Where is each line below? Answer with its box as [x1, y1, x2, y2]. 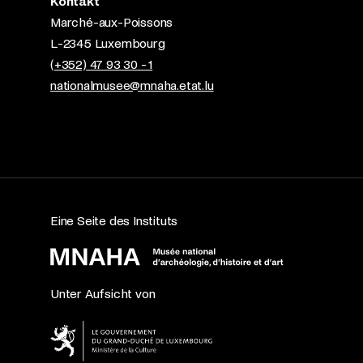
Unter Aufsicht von [50, 287, 156, 301]
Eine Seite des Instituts [50, 214, 178, 228]
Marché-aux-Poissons [50, 15, 173, 29]
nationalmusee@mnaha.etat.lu [50, 79, 214, 92]
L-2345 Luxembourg [50, 36, 165, 50]
